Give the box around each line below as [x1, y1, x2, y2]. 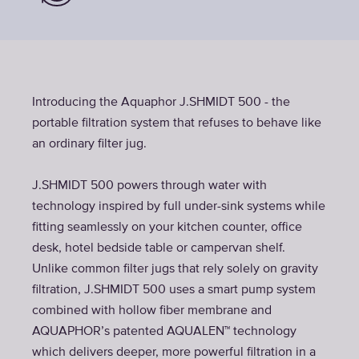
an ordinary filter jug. [32, 138, 147, 151]
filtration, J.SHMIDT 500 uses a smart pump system [32, 284, 316, 296]
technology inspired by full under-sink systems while [32, 200, 325, 213]
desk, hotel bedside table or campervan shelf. [32, 242, 285, 255]
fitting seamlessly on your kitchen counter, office [32, 221, 302, 234]
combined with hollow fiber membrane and [32, 305, 272, 317]
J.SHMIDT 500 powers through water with [32, 179, 267, 192]
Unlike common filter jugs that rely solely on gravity [32, 263, 318, 276]
